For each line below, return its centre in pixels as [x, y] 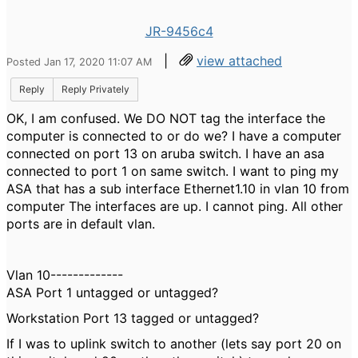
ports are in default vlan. [81, 224]
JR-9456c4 [179, 31]
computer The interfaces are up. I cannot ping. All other [175, 206]
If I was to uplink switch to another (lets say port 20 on [174, 344]
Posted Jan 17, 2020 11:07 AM [79, 62]
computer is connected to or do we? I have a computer [174, 136]
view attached [239, 61]
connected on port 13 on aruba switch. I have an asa [165, 153]
